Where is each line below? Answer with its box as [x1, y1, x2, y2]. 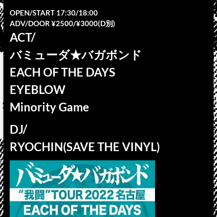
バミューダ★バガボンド [9, 47, 142, 62]
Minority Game [9, 100, 89, 114]
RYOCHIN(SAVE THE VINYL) [9, 139, 160, 154]
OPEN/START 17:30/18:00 [9, 8, 98, 17]
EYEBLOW [9, 82, 65, 96]
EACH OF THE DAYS [9, 65, 115, 79]
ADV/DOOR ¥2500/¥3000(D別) [9, 19, 115, 28]
